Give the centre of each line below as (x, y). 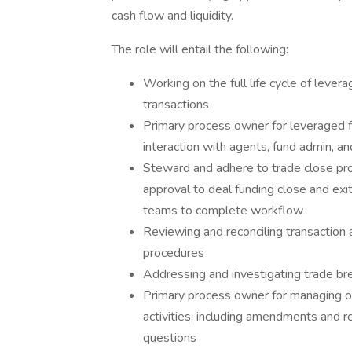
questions (170, 338)
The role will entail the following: (200, 49)
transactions (176, 104)
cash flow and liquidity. (172, 16)
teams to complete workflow (225, 211)
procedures (174, 253)
